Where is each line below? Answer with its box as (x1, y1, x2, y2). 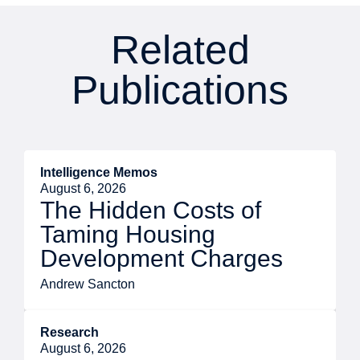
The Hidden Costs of (40, 197, 261, 224)
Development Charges (40, 245, 283, 272)
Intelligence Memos (40, 166, 157, 180)
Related (110, 27, 250, 73)
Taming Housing (40, 221, 215, 248)
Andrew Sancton (40, 277, 135, 292)
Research (40, 325, 99, 340)
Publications (72, 67, 288, 113)
